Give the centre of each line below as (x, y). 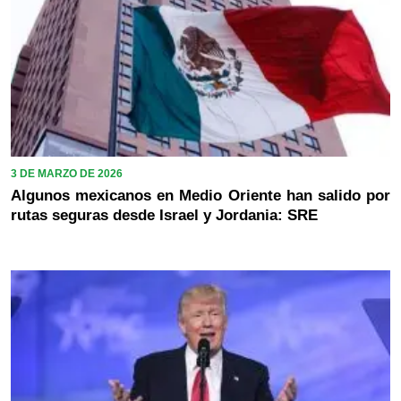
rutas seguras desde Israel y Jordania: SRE (164, 215)
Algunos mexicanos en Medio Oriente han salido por (200, 195)
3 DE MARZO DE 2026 (67, 173)
